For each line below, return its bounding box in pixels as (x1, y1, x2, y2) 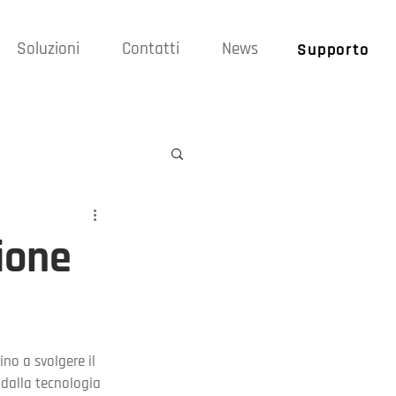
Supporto (297, 39, 369, 60)
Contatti (122, 38, 179, 60)
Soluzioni (17, 38, 80, 60)
